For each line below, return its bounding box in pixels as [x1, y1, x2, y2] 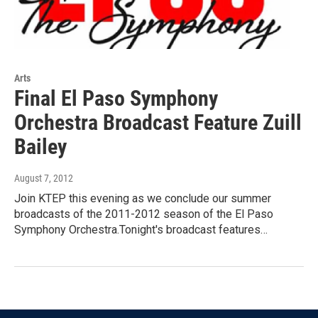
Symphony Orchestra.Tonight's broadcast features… [14, 223, 268, 237]
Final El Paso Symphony [14, 86, 218, 111]
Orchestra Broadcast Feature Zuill [14, 110, 302, 136]
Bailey [14, 134, 67, 160]
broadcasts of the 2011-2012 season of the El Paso [14, 207, 273, 221]
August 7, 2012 [14, 172, 73, 185]
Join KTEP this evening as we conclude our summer [14, 192, 271, 206]
